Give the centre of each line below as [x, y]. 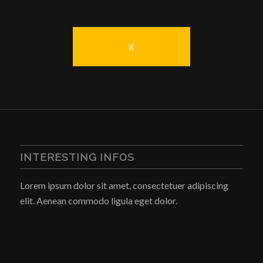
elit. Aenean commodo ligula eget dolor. [98, 200]
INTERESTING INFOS [77, 157]
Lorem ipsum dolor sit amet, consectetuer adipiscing [124, 185]
